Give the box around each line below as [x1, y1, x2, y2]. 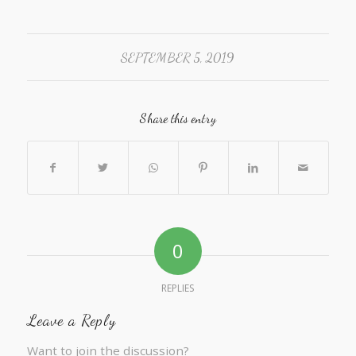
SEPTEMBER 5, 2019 [121, 49, 235, 66]
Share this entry [139, 110, 216, 126]
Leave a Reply [26, 310, 116, 330]
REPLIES [161, 281, 195, 295]
